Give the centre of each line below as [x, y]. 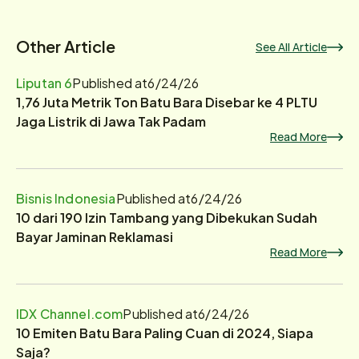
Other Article [66, 46]
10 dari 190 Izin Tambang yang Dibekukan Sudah [167, 217]
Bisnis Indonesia [66, 198]
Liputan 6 [44, 83]
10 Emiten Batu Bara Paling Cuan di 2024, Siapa [165, 333]
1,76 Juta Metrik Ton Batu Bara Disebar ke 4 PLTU [167, 102]
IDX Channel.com [70, 313]
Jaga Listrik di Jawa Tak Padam [111, 121]
